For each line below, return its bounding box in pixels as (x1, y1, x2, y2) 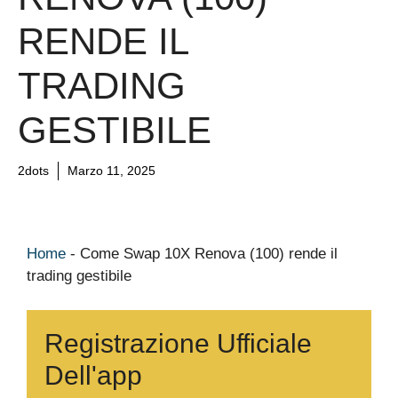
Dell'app (44, 360, 142, 390)
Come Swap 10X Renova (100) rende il (80, 245, 338, 262)
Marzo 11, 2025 (68, 163, 155, 178)
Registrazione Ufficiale (44, 328, 312, 358)
